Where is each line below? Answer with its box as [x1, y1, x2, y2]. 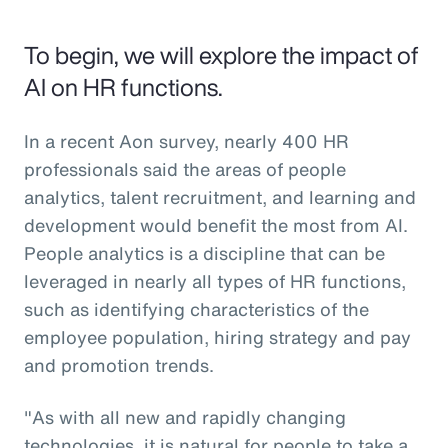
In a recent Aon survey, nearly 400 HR [24, 127, 349, 154]
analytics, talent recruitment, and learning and [24, 183, 416, 210]
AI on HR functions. [24, 68, 228, 105]
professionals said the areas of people [24, 155, 346, 182]
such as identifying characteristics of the [24, 295, 369, 322]
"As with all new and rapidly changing [24, 403, 346, 430]
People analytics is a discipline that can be [24, 239, 385, 266]
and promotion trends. [24, 351, 214, 378]
